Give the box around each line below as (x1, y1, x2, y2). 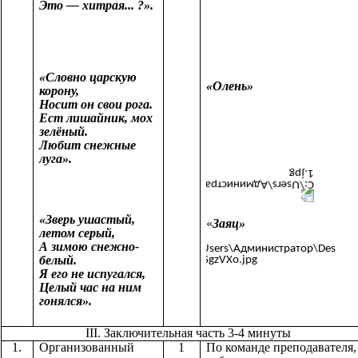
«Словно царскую (39, 70, 137, 85)
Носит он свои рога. (39, 97, 153, 112)
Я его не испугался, (39, 266, 145, 280)
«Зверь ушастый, (39, 212, 135, 226)
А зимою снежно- (39, 239, 139, 253)
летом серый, (39, 225, 115, 240)
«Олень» (206, 79, 276, 93)
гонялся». (39, 293, 92, 308)
